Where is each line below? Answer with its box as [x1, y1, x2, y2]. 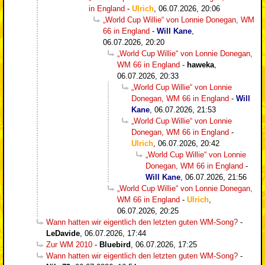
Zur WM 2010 [46, 240, 92, 249]
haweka [187, 60, 214, 69]
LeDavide [46, 228, 80, 238]
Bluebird [99, 240, 131, 249]
